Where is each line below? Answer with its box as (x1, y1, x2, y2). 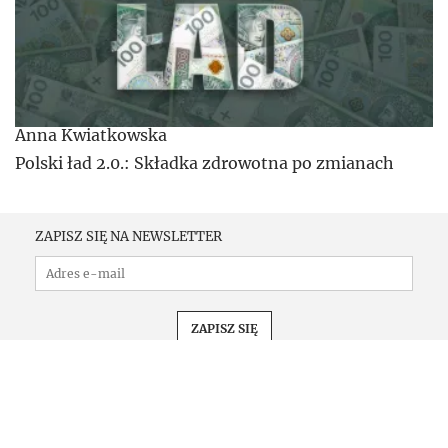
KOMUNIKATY (306, 424, 398, 442)
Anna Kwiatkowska (15, 124, 167, 145)
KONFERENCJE (183, 424, 276, 442)
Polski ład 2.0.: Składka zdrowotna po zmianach (15, 152, 394, 173)
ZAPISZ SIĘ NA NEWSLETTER (35, 227, 222, 245)
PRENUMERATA (50, 424, 153, 442)
